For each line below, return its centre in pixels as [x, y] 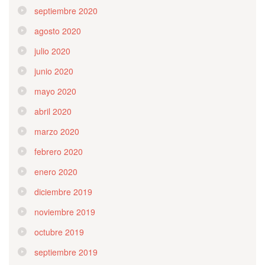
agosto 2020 [58, 30]
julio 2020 [52, 51]
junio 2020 [54, 71]
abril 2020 [53, 111]
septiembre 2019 [66, 252]
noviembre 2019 [65, 211]
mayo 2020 [55, 91]
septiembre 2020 [66, 10]
